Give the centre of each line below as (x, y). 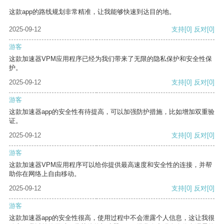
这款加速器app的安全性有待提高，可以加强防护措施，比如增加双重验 (112, 112)
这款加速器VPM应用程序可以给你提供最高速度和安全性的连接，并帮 (110, 165)
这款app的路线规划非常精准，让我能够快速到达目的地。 (92, 12)
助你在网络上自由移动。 (45, 174)
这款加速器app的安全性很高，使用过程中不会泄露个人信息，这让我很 (112, 218)
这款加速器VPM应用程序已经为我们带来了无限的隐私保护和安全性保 (110, 59)
